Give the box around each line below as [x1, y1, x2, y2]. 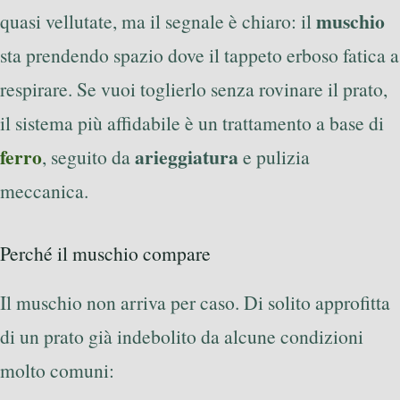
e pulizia [238, 144, 310, 171]
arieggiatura [135, 143, 238, 171]
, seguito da [42, 144, 135, 171]
